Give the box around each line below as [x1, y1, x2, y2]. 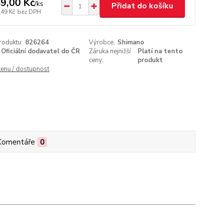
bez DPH [17, 7, 41, 16]
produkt [138, 56, 163, 65]
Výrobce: [89, 38, 115, 47]
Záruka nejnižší [89, 47, 131, 56]
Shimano [117, 38, 145, 47]
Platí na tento [138, 47, 183, 56]
